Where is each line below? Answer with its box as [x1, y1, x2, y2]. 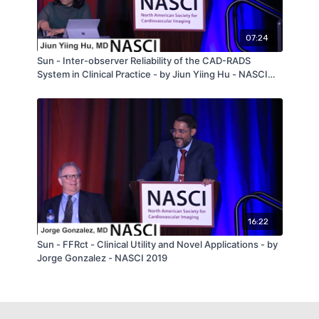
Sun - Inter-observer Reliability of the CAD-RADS [36, 55, 251, 67]
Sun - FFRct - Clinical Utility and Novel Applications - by [36, 239, 278, 251]
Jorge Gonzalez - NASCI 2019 [36, 252, 167, 264]
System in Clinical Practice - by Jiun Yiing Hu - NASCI [36, 68, 268, 80]
